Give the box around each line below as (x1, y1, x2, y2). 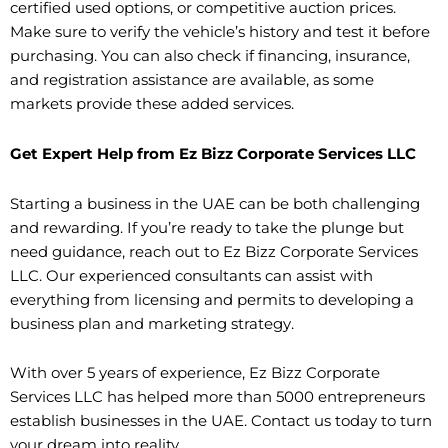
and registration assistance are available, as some (10, 71, 374, 90)
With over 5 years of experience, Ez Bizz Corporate (10, 364, 380, 383)
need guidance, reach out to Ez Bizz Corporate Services (10, 242, 418, 261)
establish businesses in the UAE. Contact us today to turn (10, 412, 432, 431)
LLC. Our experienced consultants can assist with (10, 266, 373, 285)
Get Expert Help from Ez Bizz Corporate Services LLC (10, 144, 416, 163)
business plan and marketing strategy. (10, 314, 294, 333)
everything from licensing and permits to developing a (10, 290, 414, 309)
